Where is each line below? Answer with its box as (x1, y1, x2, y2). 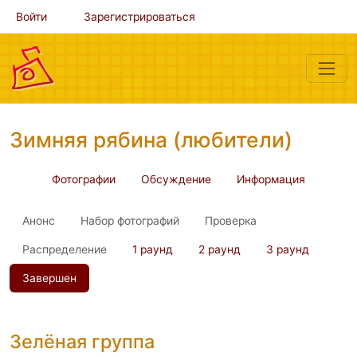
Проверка (205, 214, 257, 227)
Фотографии (52, 173, 116, 186)
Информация (237, 173, 305, 186)
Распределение (22, 243, 107, 256)
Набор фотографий (80, 214, 179, 227)
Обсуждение (141, 173, 211, 186)
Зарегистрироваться (84, 10, 195, 23)
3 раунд (266, 243, 309, 256)
